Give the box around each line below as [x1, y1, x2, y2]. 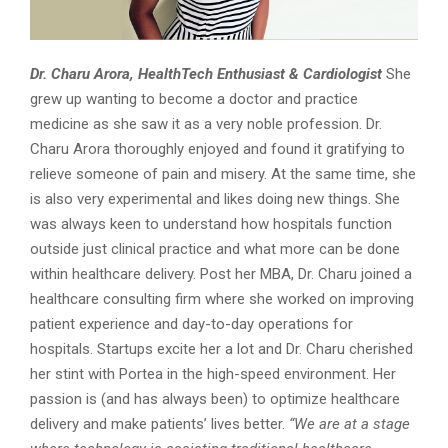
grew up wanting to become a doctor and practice [30, 90, 358, 109]
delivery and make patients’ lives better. [30, 415, 289, 434]
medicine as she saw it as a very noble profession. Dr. [30, 115, 382, 134]
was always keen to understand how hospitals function [30, 215, 392, 234]
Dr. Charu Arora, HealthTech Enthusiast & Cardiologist [30, 65, 382, 84]
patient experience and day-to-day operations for [30, 315, 353, 334]
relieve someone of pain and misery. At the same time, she [30, 165, 416, 184]
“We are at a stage [289, 415, 410, 434]
